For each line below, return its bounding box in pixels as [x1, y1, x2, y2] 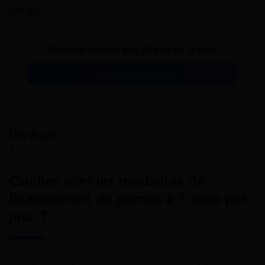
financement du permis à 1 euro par [9, 190, 247, 208]
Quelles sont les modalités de [9, 172, 205, 190]
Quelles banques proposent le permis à [65, 128, 252, 142]
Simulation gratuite [91, 68, 174, 80]
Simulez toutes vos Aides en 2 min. [47, 43, 218, 57]
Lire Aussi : [9, 128, 62, 142]
